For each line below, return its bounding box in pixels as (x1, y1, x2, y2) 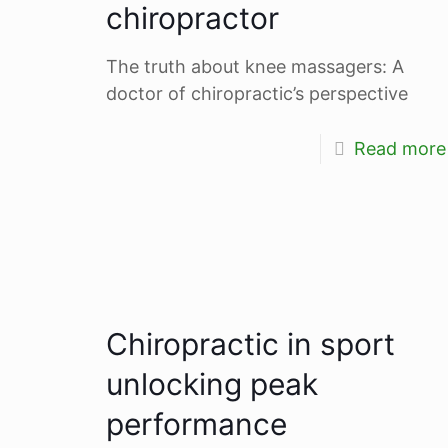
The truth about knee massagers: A (105, 55, 404, 77)
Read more (353, 137, 446, 159)
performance (105, 405, 287, 442)
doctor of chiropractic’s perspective (105, 82, 408, 104)
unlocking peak (105, 365, 318, 402)
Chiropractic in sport (105, 325, 395, 362)
